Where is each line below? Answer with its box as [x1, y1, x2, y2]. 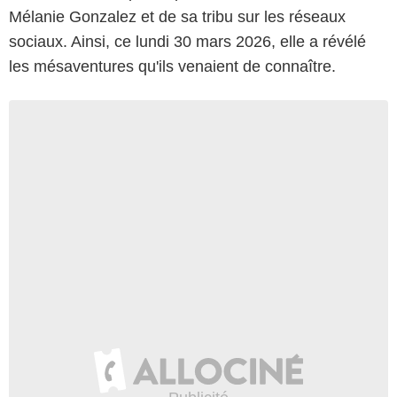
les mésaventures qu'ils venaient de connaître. [9, 57, 336, 75]
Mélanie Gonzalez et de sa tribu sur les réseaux [9, 7, 346, 26]
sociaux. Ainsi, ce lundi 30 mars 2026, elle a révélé [9, 32, 366, 51]
